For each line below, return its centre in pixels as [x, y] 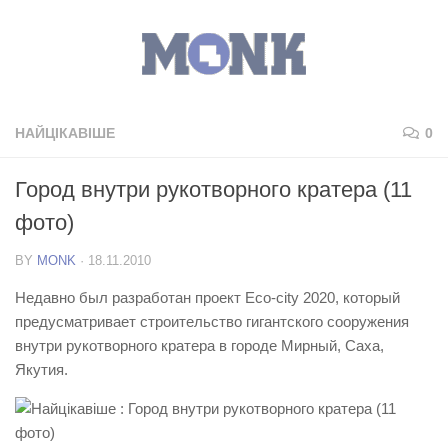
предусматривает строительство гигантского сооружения [212, 321]
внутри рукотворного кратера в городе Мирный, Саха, [199, 345]
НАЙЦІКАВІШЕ [65, 133]
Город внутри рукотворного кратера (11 [213, 189]
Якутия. [41, 369]
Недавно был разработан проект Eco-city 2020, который [207, 297]
